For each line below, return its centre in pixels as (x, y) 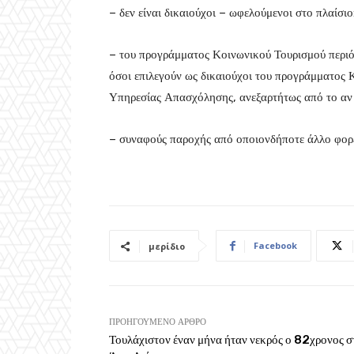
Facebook (275, 246)
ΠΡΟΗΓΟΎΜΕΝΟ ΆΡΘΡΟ (158, 322)
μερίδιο (167, 247)
